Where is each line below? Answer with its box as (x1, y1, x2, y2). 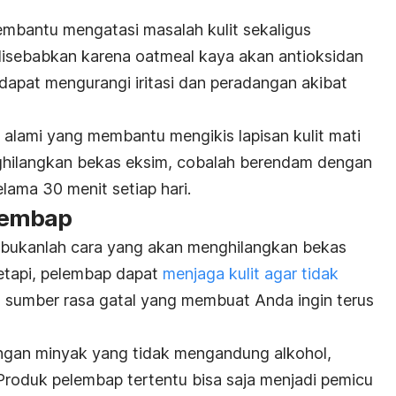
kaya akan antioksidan (199, 46, 363, 65)
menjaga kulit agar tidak (163, 263, 339, 283)
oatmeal (135, 46, 199, 65)
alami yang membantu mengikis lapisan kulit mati (4, 126, 361, 145)
